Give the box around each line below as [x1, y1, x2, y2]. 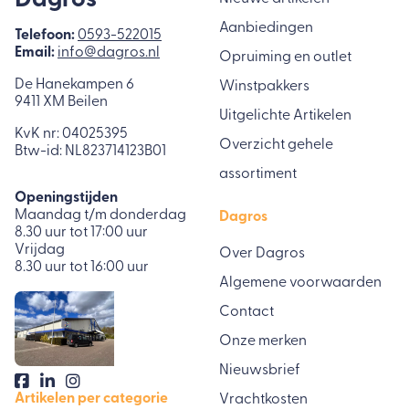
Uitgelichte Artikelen [219, 108, 351, 123]
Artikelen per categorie [15, 391, 168, 406]
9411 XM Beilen [15, 94, 108, 110]
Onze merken [219, 333, 307, 349]
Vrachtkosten [219, 392, 308, 407]
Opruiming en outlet [219, 49, 351, 65]
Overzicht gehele [219, 137, 333, 152]
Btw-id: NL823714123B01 [15, 143, 166, 159]
